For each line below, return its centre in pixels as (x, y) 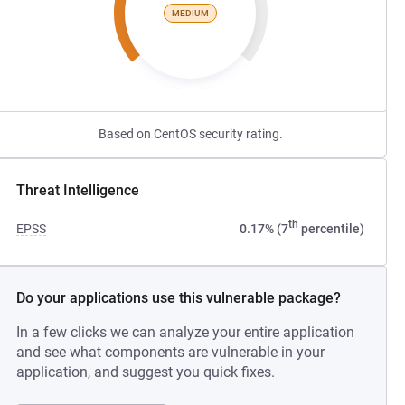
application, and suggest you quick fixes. (146, 372)
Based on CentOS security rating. (190, 134)
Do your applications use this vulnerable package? (179, 298)
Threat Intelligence (78, 190)
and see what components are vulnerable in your (171, 352)
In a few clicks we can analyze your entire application (186, 332)
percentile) (331, 229)
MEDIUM (191, 13)
